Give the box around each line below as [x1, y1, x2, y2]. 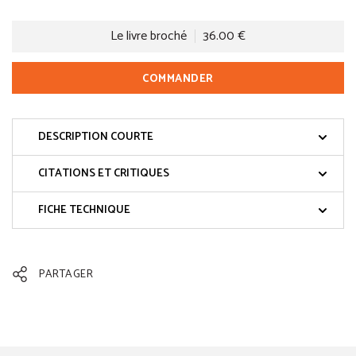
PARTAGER [36, 265, 93, 284]
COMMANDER [142, 70, 214, 89]
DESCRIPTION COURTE [38, 128, 153, 147]
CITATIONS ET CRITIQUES [38, 164, 169, 184]
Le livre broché [110, 25, 187, 48]
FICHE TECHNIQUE [38, 201, 130, 220]
